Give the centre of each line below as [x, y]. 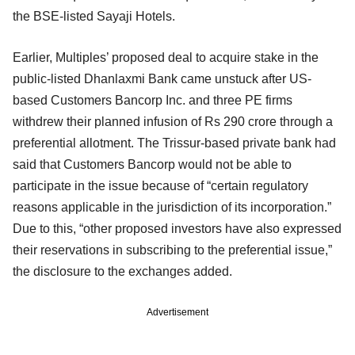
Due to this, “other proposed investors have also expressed [177, 228]
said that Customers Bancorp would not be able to [152, 164]
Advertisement [177, 312]
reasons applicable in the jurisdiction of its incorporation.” [172, 207]
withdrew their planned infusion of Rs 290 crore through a [173, 121]
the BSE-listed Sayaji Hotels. [94, 16]
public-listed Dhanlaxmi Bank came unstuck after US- [162, 78]
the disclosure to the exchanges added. [122, 271]
